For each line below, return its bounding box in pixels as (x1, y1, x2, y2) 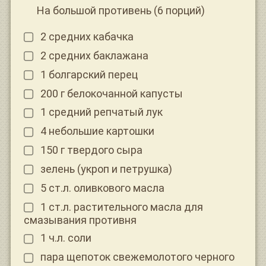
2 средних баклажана (40, 49, 148, 62)
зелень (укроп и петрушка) (40, 162, 172, 175)
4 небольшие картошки (40, 125, 154, 138)
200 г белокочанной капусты (40, 87, 183, 100)
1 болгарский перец (40, 68, 138, 81)
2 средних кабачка (40, 30, 134, 43)
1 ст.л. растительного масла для (40, 200, 203, 213)
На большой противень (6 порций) (37, 4, 205, 17)
